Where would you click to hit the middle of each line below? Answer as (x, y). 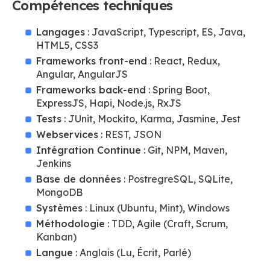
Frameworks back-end (91, 90)
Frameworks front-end (92, 61)
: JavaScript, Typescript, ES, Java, (165, 32)
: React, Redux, (184, 61)
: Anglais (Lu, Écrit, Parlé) (132, 253)
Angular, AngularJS (82, 74)
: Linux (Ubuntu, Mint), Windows (156, 208)
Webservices (67, 134)
